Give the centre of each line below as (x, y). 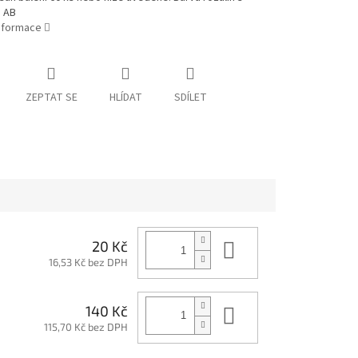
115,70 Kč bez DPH (86, 327)
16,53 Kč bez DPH (88, 262)
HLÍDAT (125, 98)
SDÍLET (190, 98)
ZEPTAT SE (51, 98)
